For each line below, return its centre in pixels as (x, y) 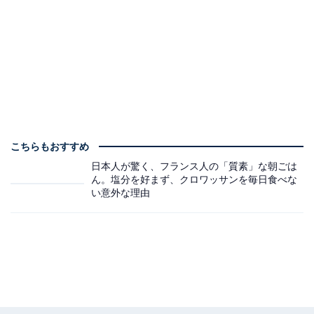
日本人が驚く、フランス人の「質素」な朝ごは (194, 166)
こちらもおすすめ (50, 147)
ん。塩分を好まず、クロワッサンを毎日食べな (194, 180)
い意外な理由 (121, 193)
